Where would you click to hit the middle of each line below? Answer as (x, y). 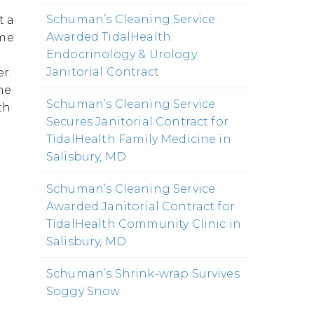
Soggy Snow (83, 291)
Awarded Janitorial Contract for (141, 206)
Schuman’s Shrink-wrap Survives (143, 274)
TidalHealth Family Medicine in (139, 139)
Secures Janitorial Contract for (137, 122)
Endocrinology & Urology (122, 54)
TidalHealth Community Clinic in (144, 224)
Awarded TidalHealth (109, 37)
